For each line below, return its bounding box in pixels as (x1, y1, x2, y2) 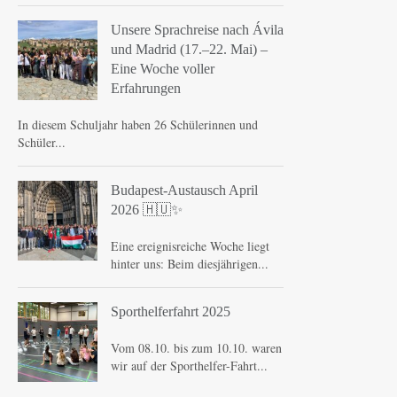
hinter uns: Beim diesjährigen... (111, 255, 269, 272)
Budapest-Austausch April (111, 183, 258, 198)
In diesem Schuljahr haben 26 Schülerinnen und (18, 116, 258, 133)
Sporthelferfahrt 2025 (111, 304, 230, 319)
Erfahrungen (111, 81, 181, 96)
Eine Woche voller (111, 61, 214, 76)
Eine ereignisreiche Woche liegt (111, 237, 269, 254)
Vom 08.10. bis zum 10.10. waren (111, 339, 282, 356)
